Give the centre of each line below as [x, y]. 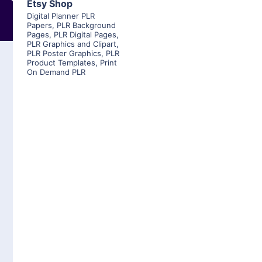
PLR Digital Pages [85, 35]
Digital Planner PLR [61, 16]
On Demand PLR [56, 72]
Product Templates [61, 63]
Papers [39, 25]
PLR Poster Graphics [64, 54]
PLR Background [86, 25]
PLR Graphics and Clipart [72, 44]
